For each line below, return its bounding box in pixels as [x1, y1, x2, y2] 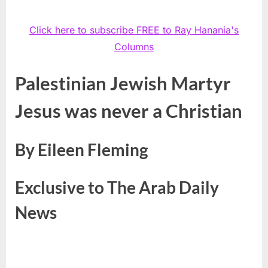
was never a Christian [65, 99, 242, 122]
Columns [114, 40, 154, 53]
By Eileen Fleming [15, 139, 148, 160]
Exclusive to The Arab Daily [15, 176, 219, 197]
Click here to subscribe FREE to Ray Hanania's [29, 23, 239, 36]
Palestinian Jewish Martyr [15, 71, 231, 95]
